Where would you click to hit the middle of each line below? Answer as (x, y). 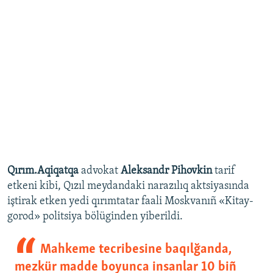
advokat (98, 171)
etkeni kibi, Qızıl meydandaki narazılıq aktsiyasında (128, 186)
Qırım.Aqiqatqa (43, 171)
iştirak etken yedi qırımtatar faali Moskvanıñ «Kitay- (130, 202)
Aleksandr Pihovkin (166, 171)
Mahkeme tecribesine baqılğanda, (136, 250)
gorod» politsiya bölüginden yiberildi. (95, 217)
